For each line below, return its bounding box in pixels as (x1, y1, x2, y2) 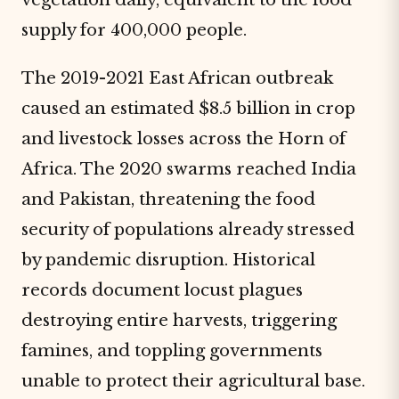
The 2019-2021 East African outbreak (21, 68, 334, 88)
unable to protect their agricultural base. (21, 370, 365, 391)
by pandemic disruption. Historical (21, 249, 315, 270)
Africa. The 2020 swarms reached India (21, 159, 356, 179)
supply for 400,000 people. (21, 20, 247, 40)
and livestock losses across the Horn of (21, 128, 346, 149)
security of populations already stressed (21, 219, 354, 240)
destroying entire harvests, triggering (21, 310, 337, 330)
